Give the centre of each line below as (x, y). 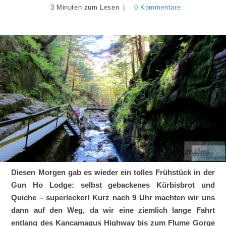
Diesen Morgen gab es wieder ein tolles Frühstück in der (113, 172)
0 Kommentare (157, 8)
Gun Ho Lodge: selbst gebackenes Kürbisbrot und (113, 185)
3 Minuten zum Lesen (85, 8)
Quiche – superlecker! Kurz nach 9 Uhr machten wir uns (113, 197)
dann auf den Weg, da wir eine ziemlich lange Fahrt (113, 210)
